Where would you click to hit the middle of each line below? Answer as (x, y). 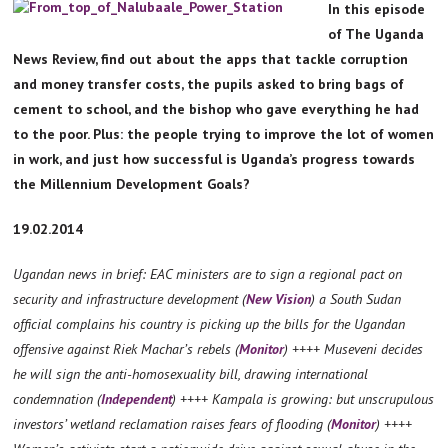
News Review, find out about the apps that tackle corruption (211, 58)
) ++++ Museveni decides (354, 348)
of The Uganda (376, 33)
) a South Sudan (356, 298)
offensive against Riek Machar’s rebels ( (126, 348)
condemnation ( (57, 398)
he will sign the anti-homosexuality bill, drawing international (191, 373)
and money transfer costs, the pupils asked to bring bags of (209, 83)
